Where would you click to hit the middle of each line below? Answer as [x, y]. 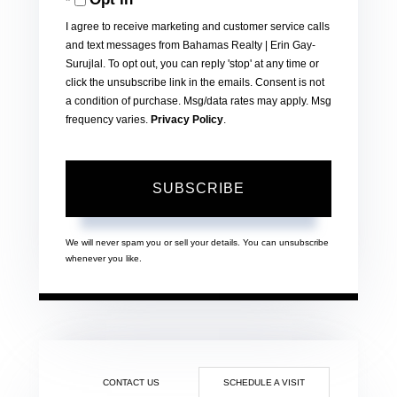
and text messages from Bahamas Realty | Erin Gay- [191, 46]
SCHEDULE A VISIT [264, 383]
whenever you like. [104, 259]
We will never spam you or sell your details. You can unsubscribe [197, 243]
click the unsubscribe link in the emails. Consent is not [195, 83]
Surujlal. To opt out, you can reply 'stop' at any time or [192, 64]
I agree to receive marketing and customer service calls [198, 27]
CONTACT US [131, 383]
